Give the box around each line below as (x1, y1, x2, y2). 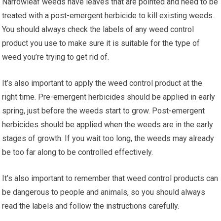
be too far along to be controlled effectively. (2, 147, 153, 157)
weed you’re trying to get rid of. (2, 52, 110, 62)
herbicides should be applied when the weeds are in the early (2, 119, 214, 129)
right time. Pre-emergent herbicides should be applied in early (2, 92, 216, 102)
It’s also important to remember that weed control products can (2, 173, 219, 183)
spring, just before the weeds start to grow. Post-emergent (2, 106, 205, 115)
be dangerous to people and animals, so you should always (2, 187, 206, 197)
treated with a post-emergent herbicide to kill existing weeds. (2, 10, 215, 20)
